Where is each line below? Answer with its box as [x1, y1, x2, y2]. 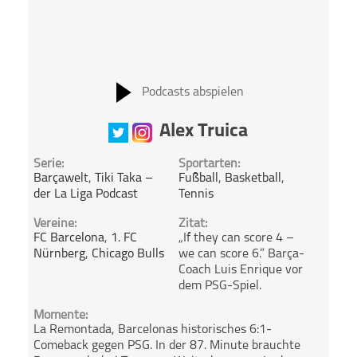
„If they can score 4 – [178, 232, 294, 245]
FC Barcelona [33, 232, 105, 245]
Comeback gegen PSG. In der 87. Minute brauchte [33, 339, 301, 353]
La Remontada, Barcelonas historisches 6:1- [33, 324, 273, 337]
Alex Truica [159, 122, 249, 142]
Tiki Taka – [95, 172, 154, 185]
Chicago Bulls [92, 248, 165, 261]
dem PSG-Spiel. [178, 280, 261, 293]
